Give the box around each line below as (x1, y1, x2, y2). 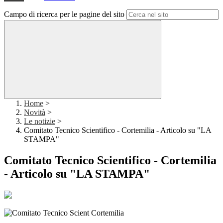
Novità (24, 108, 45, 117)
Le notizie (24, 117, 55, 126)
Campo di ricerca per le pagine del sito (4, 10, 124, 19)
